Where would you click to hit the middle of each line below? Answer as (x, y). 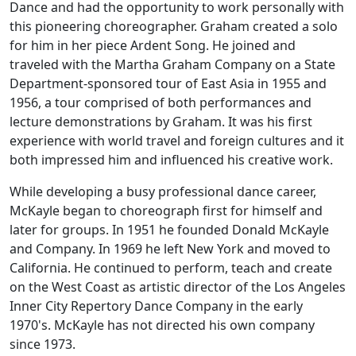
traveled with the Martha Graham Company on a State (172, 65)
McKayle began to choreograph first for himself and (166, 211)
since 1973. (43, 344)
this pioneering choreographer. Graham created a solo (174, 27)
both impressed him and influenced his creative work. (171, 160)
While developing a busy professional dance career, (163, 192)
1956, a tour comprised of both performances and (161, 103)
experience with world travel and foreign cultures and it (177, 141)
